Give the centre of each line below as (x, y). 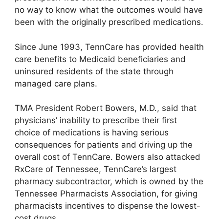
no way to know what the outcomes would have (109, 10)
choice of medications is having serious (92, 133)
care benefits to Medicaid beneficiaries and (100, 59)
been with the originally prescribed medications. (109, 22)
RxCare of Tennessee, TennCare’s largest (96, 169)
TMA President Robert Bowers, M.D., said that (106, 108)
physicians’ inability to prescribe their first (96, 120)
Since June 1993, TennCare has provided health (109, 47)
